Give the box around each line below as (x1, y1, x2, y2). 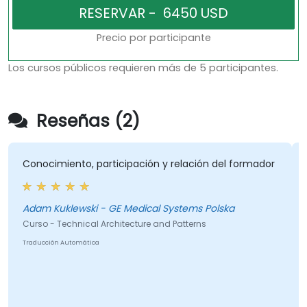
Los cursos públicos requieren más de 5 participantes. (8, 61, 278, 75)
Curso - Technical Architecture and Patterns (22, 218, 206, 230)
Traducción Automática (22, 238, 99, 247)
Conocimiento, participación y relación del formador (22, 157, 275, 171)
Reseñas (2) (32, 109, 140, 134)
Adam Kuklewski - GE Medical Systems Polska (22, 201, 234, 216)
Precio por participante (96, 31, 211, 45)
